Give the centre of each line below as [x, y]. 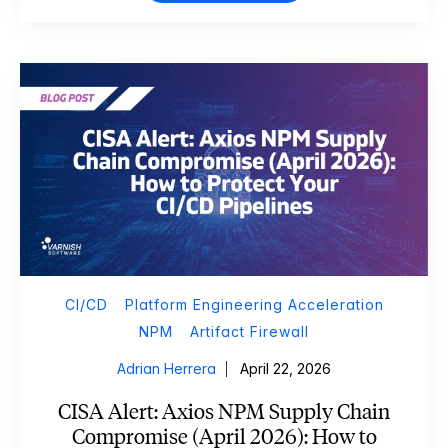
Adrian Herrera [166, 368]
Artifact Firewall [249, 331]
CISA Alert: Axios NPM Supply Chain [224, 411]
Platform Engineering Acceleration [254, 304]
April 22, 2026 [285, 368]
